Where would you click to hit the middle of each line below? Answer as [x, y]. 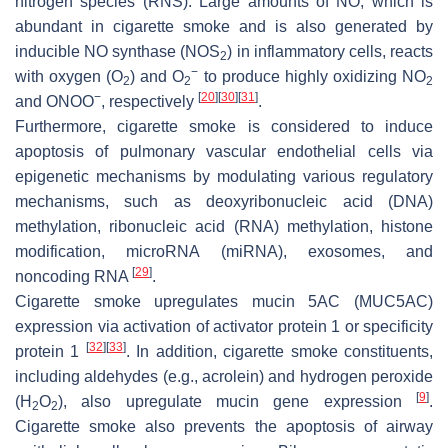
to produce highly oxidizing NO [312, 76]
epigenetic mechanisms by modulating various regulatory [224, 176]
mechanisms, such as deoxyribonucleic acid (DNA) [224, 201]
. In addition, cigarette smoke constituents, [279, 351]
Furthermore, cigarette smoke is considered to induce [224, 126]
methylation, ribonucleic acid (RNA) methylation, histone [224, 226]
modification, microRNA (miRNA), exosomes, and [224, 251]
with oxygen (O [69, 76]
